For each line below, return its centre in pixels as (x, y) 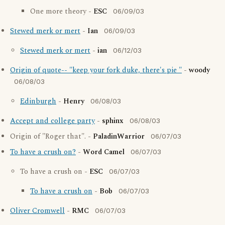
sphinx (113, 121)
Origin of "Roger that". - (51, 137)
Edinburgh (38, 101)
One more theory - (62, 12)
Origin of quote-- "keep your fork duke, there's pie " (96, 70)
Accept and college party (52, 121)
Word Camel (104, 152)
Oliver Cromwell (37, 211)
